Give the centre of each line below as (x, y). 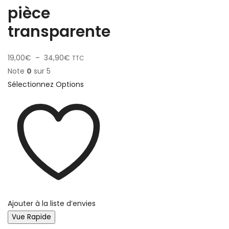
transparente (59, 32)
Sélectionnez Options (46, 84)
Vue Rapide (31, 217)
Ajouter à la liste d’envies (52, 203)
